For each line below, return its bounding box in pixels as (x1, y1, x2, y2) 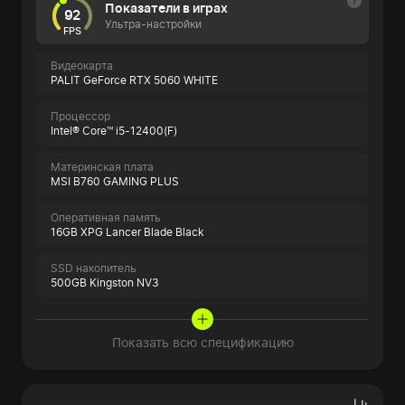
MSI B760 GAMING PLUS (51, 174, 179, 189)
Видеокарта (51, 59, 113, 73)
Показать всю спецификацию (111, 334, 294, 351)
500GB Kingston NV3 (51, 276, 159, 290)
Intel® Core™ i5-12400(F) (51, 124, 177, 138)
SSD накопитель (51, 261, 137, 276)
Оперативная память (51, 211, 161, 225)
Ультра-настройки (105, 17, 202, 32)
